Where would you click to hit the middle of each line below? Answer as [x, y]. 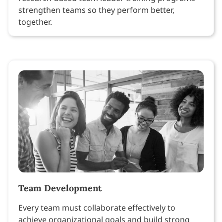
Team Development [60, 188]
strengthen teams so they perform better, [96, 10]
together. [35, 22]
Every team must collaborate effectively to [97, 207]
